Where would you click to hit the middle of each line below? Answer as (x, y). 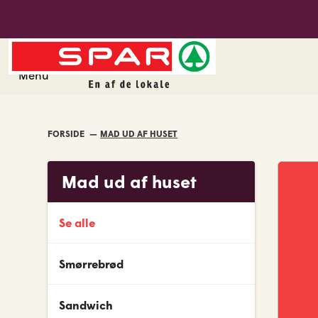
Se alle (77, 222)
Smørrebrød (92, 263)
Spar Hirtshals (148, 69)
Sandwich (86, 305)
